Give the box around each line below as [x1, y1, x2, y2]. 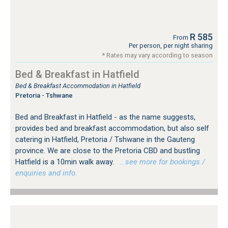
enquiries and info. [15, 168, 77, 178]
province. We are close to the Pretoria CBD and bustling [15, 146, 200, 156]
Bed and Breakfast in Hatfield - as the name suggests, [15, 112, 195, 122]
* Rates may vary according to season [102, 51, 213, 60]
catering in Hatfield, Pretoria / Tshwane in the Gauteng [15, 135, 195, 145]
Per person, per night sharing [129, 42, 213, 50]
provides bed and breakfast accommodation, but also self [15, 124, 209, 133]
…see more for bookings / [116, 157, 205, 167]
